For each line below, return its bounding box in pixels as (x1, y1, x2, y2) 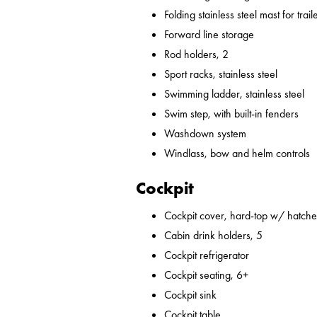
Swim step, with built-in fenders (164, 106, 299, 122)
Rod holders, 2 (164, 47, 229, 62)
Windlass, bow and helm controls (164, 146, 310, 161)
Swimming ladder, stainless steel (164, 86, 304, 102)
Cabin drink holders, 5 (164, 228, 263, 243)
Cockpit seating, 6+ (164, 267, 248, 283)
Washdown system (164, 126, 246, 142)
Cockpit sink (164, 287, 217, 303)
